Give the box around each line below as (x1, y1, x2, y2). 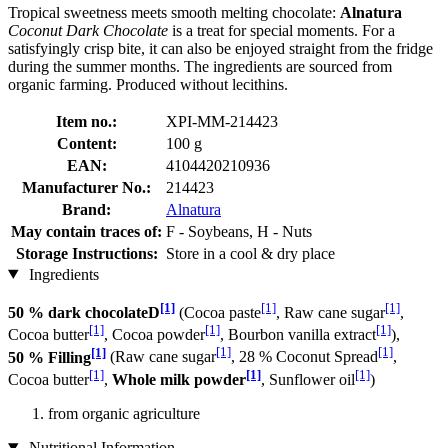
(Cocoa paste (175, 303, 261, 321)
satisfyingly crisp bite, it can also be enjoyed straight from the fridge (8, 39, 433, 57)
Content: (56, 134, 117, 152)
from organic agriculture (48, 404, 200, 422)
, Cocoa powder (104, 326, 205, 344)
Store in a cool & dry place (166, 244, 335, 262)
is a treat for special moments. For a (168, 21, 395, 39)
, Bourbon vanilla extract (220, 326, 376, 344)
